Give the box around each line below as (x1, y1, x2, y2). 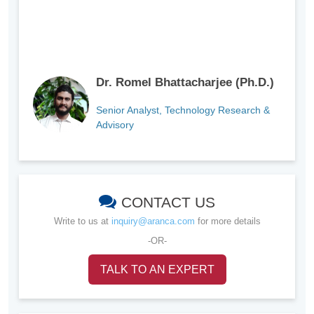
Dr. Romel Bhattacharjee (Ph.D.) (96, 76, 274, 90)
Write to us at (53, 216, 111, 227)
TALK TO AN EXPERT (100, 264, 214, 276)
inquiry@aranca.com (111, 216, 195, 227)
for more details (194, 216, 261, 227)
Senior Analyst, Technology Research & (96, 104, 270, 116)
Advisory (96, 119, 134, 131)
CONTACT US (121, 194, 215, 211)
